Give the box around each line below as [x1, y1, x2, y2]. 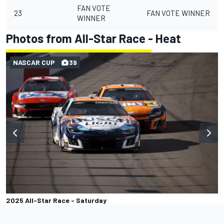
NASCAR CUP [13, 57, 55, 66]
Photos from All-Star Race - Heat [6, 30, 181, 45]
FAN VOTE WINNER [146, 8, 210, 17]
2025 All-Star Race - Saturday [6, 196, 106, 205]
